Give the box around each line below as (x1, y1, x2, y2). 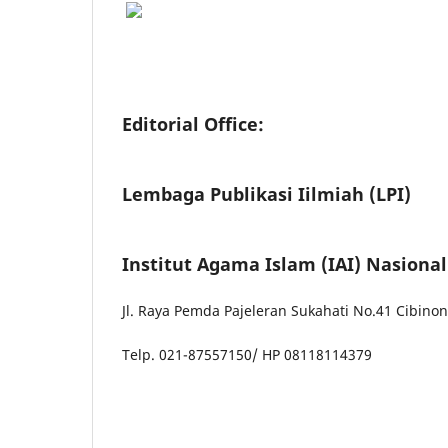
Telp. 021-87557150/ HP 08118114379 (122, 344, 372, 364)
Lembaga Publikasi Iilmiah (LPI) (122, 181, 411, 206)
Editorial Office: (122, 111, 264, 136)
